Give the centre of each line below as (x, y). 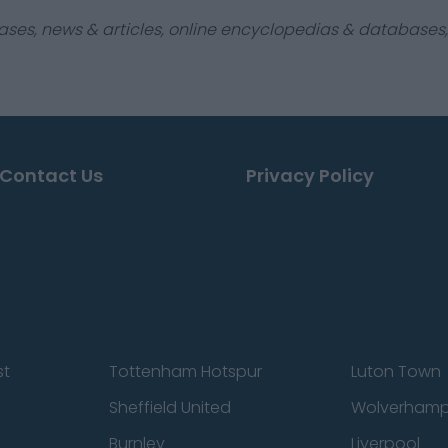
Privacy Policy (309, 175)
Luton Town (396, 371)
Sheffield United (169, 407)
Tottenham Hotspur (185, 371)
